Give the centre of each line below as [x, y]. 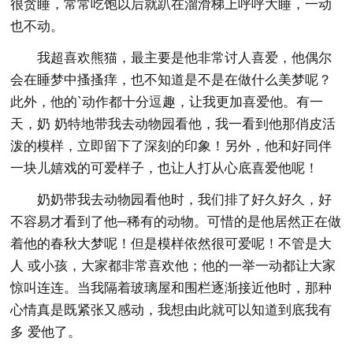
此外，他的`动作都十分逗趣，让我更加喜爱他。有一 [167, 102]
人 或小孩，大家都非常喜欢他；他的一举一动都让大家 [173, 266]
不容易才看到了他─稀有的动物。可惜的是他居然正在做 [176, 221]
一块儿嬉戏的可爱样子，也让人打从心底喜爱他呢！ [165, 168]
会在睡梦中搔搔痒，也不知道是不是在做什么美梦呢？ [171, 80]
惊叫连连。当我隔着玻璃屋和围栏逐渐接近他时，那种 [171, 288]
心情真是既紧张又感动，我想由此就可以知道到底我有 [171, 310]
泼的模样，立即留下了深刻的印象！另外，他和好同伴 [171, 146]
